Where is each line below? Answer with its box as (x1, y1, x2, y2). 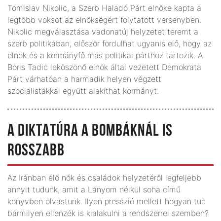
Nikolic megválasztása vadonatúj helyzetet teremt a (7, 26, 198, 37)
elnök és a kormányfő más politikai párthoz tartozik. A (7, 50, 203, 60)
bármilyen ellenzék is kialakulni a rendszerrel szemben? (7, 208, 209, 218)
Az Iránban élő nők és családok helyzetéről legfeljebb (7, 172, 201, 183)
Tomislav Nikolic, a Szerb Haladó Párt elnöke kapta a (7, 2, 201, 13)
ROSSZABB (7, 142, 65, 160)
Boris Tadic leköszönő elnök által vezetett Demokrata (7, 62, 201, 72)
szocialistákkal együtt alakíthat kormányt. (7, 85, 159, 96)
